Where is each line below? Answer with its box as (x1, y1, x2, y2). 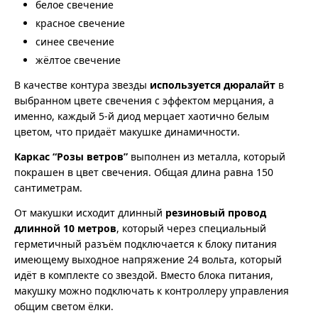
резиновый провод (165, 206, 266, 220)
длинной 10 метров (14, 221, 116, 236)
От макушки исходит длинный (14, 206, 165, 220)
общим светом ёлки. (14, 300, 114, 314)
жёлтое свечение (35, 53, 121, 67)
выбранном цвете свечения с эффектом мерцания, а (14, 94, 274, 108)
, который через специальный (116, 221, 266, 236)
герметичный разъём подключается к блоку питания (14, 237, 277, 251)
